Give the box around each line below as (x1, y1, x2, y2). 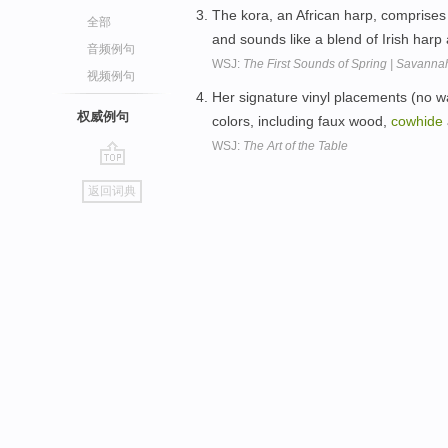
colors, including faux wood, (212, 113, 391, 130)
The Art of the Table (243, 139, 348, 154)
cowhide (391, 113, 443, 130)
